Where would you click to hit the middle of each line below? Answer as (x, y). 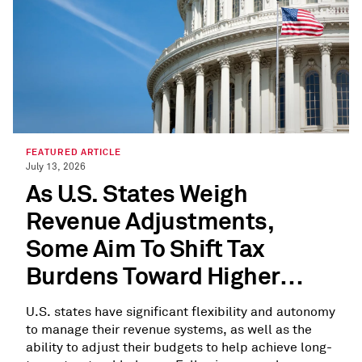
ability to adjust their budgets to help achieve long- (179, 347)
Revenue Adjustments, (150, 221)
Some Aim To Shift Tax (145, 248)
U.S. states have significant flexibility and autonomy (181, 311)
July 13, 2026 (56, 166)
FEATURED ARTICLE (74, 152)
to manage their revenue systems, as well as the (169, 329)
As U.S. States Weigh (137, 194)
